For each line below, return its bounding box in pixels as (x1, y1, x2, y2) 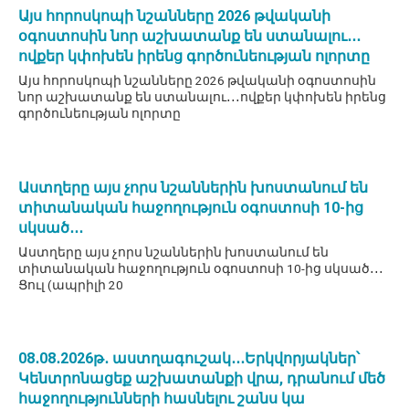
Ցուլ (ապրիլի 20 (18, 277, 123, 292)
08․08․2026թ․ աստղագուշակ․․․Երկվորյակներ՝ (18, 350, 360, 368)
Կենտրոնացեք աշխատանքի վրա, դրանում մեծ (18, 370, 385, 388)
